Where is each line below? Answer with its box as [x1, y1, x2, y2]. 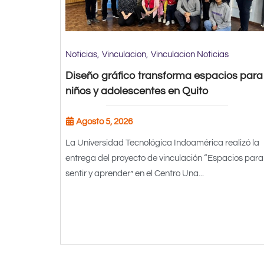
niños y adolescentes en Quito [65, 85, 208, 97]
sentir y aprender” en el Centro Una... [65, 169, 204, 178]
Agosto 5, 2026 [76, 117, 133, 126]
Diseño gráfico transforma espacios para [65, 70, 263, 81]
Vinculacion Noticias [151, 49, 229, 59]
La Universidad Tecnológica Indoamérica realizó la [65, 138, 259, 147]
